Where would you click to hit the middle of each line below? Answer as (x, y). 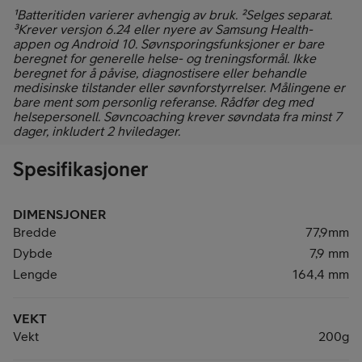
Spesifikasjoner (80, 168)
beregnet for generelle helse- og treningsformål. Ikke (164, 58)
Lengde (35, 274)
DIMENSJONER (59, 214)
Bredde (35, 232)
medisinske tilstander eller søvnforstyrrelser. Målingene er (179, 87)
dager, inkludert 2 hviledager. (97, 130)
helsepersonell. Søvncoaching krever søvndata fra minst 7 (177, 116)
